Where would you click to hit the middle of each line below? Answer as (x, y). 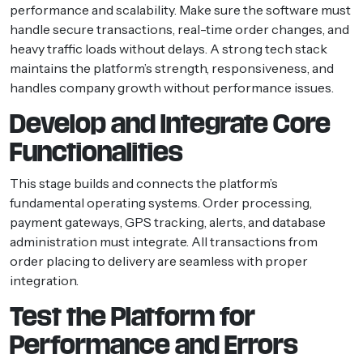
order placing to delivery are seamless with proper (159, 261)
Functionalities (96, 152)
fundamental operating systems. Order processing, (161, 202)
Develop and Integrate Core (170, 124)
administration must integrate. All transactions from (164, 241)
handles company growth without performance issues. (172, 87)
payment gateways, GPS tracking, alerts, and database (168, 222)
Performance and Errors (154, 345)
